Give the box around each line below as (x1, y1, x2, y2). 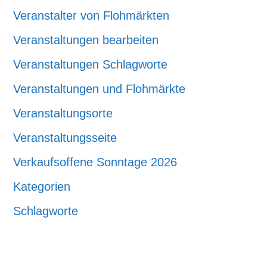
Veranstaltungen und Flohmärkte (13, 82, 186, 95)
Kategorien (13, 180, 71, 193)
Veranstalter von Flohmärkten (13, 9, 170, 22)
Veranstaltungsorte (13, 107, 113, 120)
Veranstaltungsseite (13, 131, 117, 144)
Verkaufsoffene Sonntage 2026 (13, 156, 178, 169)
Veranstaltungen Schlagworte (13, 58, 168, 71)
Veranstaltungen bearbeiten (13, 33, 159, 46)
